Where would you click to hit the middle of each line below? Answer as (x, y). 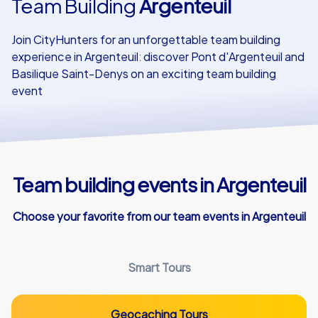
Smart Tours (159, 267)
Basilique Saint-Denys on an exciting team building (144, 73)
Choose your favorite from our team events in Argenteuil (159, 216)
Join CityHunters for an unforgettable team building (146, 39)
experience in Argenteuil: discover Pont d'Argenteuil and (158, 56)
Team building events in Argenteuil (159, 184)
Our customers (72, 27)
